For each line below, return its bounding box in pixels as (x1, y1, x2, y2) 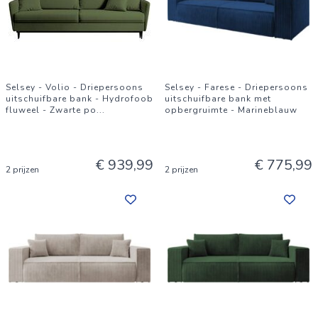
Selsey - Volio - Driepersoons (6, 82, 143, 93)
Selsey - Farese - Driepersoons (165, 82, 308, 93)
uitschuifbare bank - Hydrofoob (6, 93, 153, 104)
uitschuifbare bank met (165, 93, 271, 104)
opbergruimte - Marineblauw (165, 104, 297, 116)
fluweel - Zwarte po (6, 104, 97, 116)
